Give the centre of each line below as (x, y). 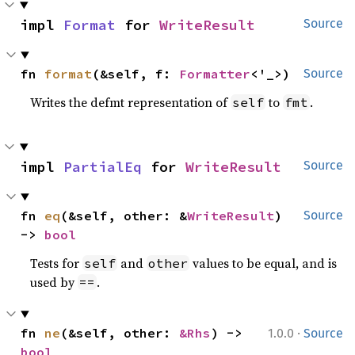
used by (54, 282)
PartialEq (103, 167)
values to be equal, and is (263, 263)
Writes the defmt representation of (131, 102)
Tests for (57, 263)
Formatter (215, 74)
